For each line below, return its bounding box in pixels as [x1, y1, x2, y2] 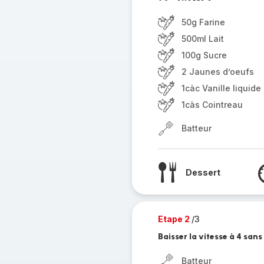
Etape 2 [157, 214, 192, 224]
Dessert [185, 167, 220, 177]
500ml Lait [181, 34, 224, 44]
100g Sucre [181, 50, 227, 60]
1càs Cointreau [181, 100, 243, 110]
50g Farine [181, 17, 225, 27]
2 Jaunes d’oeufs [181, 67, 254, 77]
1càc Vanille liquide [181, 83, 261, 93]
